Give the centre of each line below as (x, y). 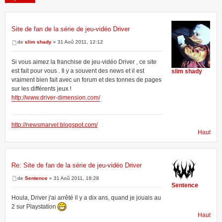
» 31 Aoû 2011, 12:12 (77, 42)
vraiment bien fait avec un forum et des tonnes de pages (86, 80)
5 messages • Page (172, 37)
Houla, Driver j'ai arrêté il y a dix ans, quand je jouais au (86, 197)
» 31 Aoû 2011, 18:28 (73, 178)
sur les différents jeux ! (41, 88)
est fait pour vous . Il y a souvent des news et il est (78, 71)
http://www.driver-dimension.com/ (56, 97)
